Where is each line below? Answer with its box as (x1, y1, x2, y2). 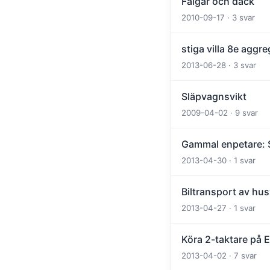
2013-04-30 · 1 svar (181, 155, 256, 166)
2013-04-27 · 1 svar (181, 203, 256, 213)
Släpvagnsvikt (181, 90, 246, 103)
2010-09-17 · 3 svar (181, 13, 255, 23)
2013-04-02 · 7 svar (181, 251, 257, 261)
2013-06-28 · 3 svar (181, 60, 256, 71)
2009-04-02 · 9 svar (181, 108, 258, 118)
